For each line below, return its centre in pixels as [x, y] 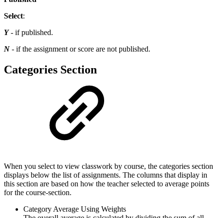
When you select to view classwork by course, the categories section [109, 166]
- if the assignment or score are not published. [81, 49]
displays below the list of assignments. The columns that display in [106, 175]
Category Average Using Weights [75, 209]
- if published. [32, 33]
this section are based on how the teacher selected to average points [107, 183]
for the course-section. [38, 192]
